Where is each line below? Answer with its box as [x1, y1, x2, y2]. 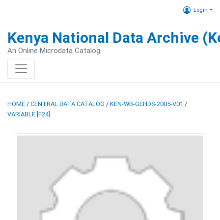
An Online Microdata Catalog [7, 46, 100, 55]
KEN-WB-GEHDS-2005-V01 [110, 100, 183, 108]
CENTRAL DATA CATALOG [30, 100, 105, 108]
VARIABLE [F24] [7, 110, 50, 118]
